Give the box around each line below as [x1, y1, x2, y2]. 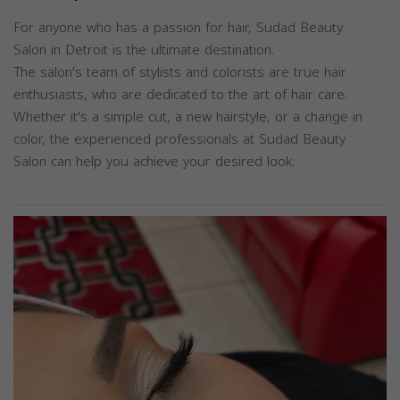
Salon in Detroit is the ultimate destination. [13, 37, 274, 63]
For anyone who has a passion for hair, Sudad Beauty [13, 15, 343, 41]
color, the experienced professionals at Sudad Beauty [13, 127, 346, 153]
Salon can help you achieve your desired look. [13, 149, 295, 175]
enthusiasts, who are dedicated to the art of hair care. [13, 82, 347, 108]
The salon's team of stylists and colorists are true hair [13, 60, 346, 86]
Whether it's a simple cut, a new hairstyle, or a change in [13, 104, 362, 130]
